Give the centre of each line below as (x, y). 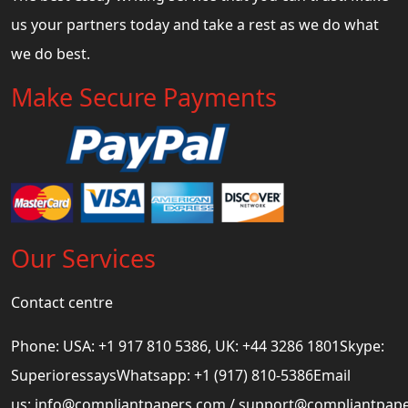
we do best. (51, 53)
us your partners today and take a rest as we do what (195, 24)
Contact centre (62, 302)
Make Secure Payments (144, 97)
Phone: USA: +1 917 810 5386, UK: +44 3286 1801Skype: (198, 346)
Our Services (83, 258)
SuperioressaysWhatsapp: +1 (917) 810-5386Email (181, 375)
